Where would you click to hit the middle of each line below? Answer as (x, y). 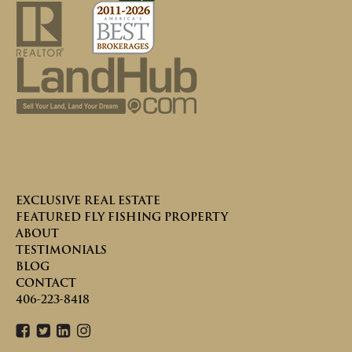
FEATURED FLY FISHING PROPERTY (122, 216)
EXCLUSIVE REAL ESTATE (88, 200)
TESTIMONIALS (61, 249)
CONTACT (46, 282)
